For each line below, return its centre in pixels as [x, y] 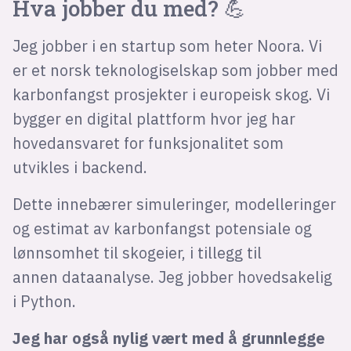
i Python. [44, 302]
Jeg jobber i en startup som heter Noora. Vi [167, 46]
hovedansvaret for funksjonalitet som [148, 143]
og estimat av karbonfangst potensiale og [162, 229]
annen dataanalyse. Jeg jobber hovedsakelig [172, 277]
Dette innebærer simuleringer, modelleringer [174, 204]
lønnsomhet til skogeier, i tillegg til [137, 253]
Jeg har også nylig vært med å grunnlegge [168, 338]
